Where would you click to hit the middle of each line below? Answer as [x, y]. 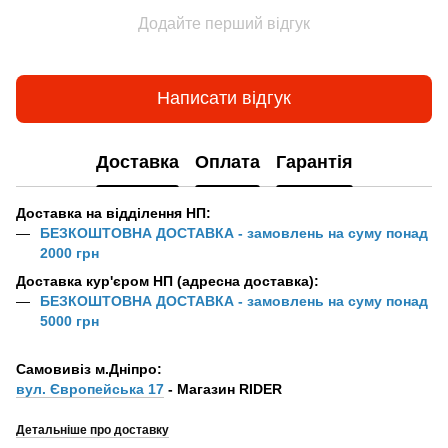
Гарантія [314, 162]
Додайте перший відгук [224, 23]
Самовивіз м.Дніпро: [89, 369]
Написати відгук [224, 98]
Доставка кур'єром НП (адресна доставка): [167, 280]
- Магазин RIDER [223, 389]
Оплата [227, 162]
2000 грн [69, 252]
